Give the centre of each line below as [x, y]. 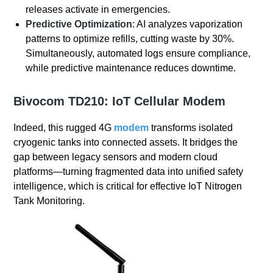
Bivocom [41, 101]
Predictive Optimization [79, 24]
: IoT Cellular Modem [165, 101]
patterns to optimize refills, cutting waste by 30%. [130, 39]
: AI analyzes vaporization [188, 24]
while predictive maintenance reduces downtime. [131, 68]
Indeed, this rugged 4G [64, 128]
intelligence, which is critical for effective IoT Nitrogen [128, 186]
